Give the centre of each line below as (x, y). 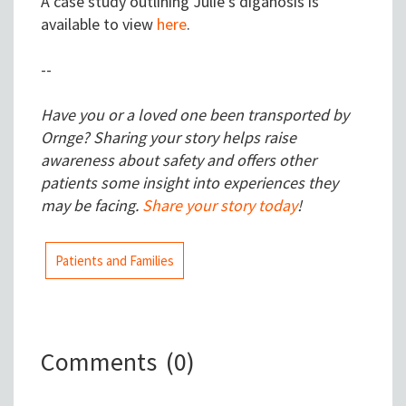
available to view (99, 24)
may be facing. (92, 206)
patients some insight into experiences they (189, 183)
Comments (99, 362)
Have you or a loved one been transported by (195, 115)
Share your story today (220, 206)
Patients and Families (115, 261)
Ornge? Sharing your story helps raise (169, 138)
